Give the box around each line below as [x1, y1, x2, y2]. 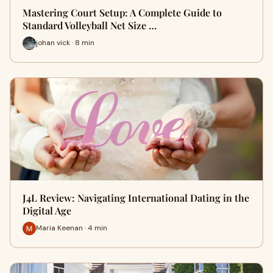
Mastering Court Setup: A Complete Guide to [23, 5, 222, 19]
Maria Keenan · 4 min [36, 223, 107, 233]
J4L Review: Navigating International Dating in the [23, 191, 249, 204]
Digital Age [23, 204, 71, 217]
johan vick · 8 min [36, 38, 94, 48]
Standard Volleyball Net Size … [23, 18, 157, 32]
